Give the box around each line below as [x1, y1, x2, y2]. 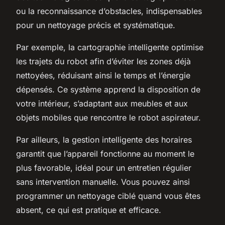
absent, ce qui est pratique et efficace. [16, 204, 161, 215]
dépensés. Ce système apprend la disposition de [16, 84, 200, 94]
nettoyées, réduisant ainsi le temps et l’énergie [16, 70, 190, 80]
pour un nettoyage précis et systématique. [16, 20, 175, 30]
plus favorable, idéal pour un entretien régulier [16, 162, 191, 173]
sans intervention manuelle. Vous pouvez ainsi [16, 176, 190, 187]
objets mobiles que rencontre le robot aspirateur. [16, 112, 201, 123]
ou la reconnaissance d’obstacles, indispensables [16, 6, 202, 16]
